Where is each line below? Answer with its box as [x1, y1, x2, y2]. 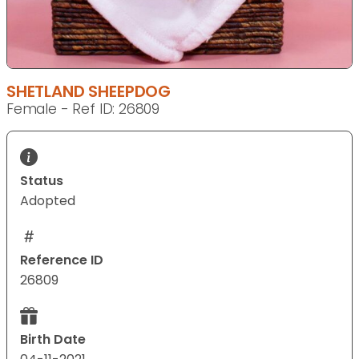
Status [20, 171, 63, 191]
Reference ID [20, 251, 103, 270]
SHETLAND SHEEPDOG [6, 80, 171, 103]
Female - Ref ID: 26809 [6, 99, 160, 119]
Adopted [20, 192, 75, 211]
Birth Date [20, 330, 86, 349]
